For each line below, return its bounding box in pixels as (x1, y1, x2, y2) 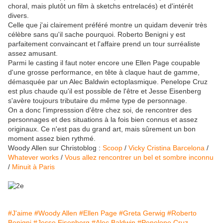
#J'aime (8, 209, 32, 218)
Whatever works (8, 153, 59, 162)
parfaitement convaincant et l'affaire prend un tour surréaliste (8, 40, 200, 48)
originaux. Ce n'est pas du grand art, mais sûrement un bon (8, 125, 196, 133)
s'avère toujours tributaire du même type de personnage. (8, 97, 187, 105)
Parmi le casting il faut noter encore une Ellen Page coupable (8, 59, 200, 67)
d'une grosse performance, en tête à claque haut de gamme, (8, 68, 200, 77)
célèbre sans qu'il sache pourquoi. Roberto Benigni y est (8, 30, 185, 39)
